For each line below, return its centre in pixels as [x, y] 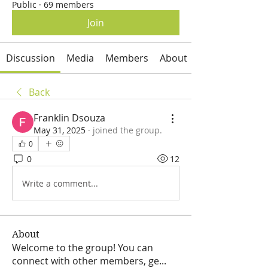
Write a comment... [60, 183]
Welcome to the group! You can [83, 248]
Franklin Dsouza [69, 118]
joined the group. [127, 130]
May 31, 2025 [60, 130]
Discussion [30, 58]
